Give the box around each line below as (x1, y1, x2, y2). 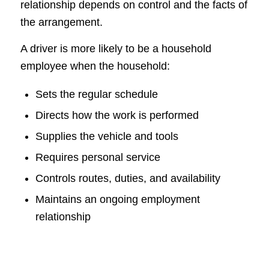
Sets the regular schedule (35, 88, 158, 101)
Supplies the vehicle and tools (35, 130, 178, 143)
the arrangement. (20, 16, 103, 28)
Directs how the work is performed (35, 109, 199, 122)
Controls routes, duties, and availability (35, 172, 220, 185)
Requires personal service (35, 151, 160, 164)
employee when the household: (20, 59, 170, 72)
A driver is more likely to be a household (20, 42, 211, 55)
